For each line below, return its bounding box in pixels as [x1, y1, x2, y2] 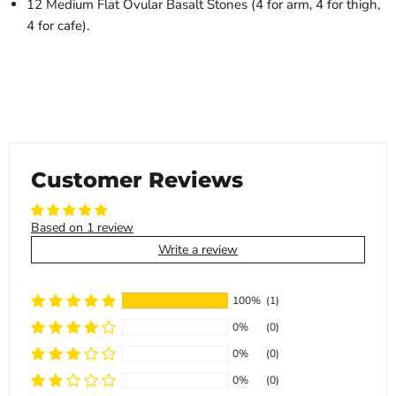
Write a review [158, 241, 238, 259]
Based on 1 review [31, 219, 133, 237]
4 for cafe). [27, 17, 89, 35]
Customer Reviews [31, 166, 243, 194]
